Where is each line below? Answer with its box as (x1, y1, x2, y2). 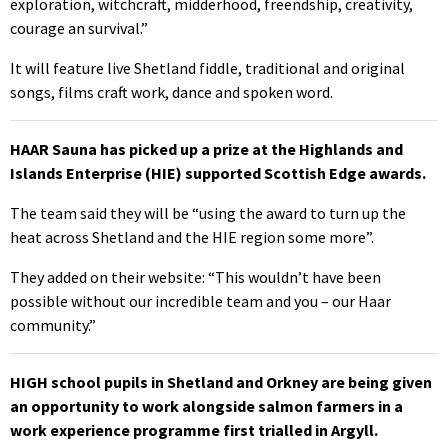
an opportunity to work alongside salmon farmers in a (10, 395, 403, 416)
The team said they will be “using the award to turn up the (10, 202, 406, 223)
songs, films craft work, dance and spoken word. (10, 81, 333, 102)
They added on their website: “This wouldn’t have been (10, 266, 381, 287)
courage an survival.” (10, 17, 148, 38)
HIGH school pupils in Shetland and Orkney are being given (10, 371, 432, 392)
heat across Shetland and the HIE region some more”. (10, 226, 374, 247)
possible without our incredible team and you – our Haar (10, 290, 391, 311)
